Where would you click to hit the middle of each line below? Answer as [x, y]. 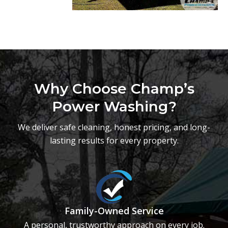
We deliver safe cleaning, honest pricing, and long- [114, 127]
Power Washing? [114, 107]
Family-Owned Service [114, 211]
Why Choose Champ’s [114, 89]
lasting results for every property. [114, 141]
